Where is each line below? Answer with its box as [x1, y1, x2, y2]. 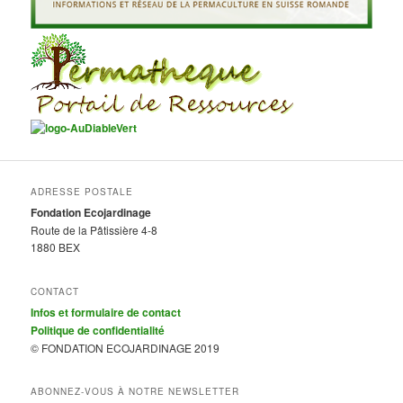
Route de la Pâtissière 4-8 [31, 222, 158, 238]
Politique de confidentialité [31, 321, 166, 338]
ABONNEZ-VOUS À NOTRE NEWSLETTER [31, 384, 240, 398]
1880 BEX [31, 239, 81, 255]
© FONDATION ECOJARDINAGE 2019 [31, 339, 220, 355]
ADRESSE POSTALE [31, 185, 134, 199]
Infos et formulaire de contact [31, 303, 182, 320]
